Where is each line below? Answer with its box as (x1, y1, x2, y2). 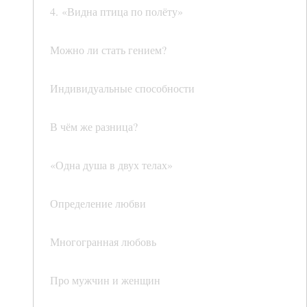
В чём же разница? (50, 119, 138, 134)
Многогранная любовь (50, 234, 156, 249)
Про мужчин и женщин (50, 273, 160, 288)
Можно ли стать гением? (50, 42, 167, 58)
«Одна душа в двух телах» (50, 158, 173, 173)
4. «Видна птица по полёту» (50, 4, 183, 19)
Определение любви (50, 196, 146, 211)
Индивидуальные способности (50, 81, 195, 96)
